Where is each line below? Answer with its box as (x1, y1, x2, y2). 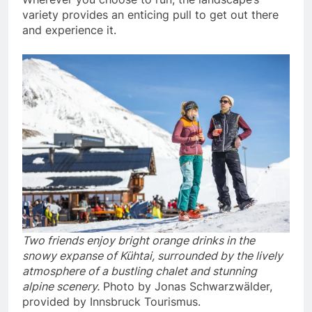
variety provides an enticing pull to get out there (22, 8, 279, 22)
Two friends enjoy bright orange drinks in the (22, 233, 255, 248)
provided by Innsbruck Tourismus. (22, 295, 201, 309)
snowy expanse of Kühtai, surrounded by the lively (22, 249, 283, 263)
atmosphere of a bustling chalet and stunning (22, 264, 257, 279)
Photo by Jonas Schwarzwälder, (100, 279, 272, 294)
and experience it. (22, 23, 116, 38)
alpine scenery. (22, 279, 100, 294)
